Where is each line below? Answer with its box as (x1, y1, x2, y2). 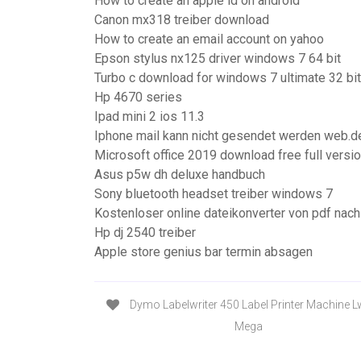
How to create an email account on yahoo (94, 31, 324, 47)
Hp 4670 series (94, 89, 182, 105)
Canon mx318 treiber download (94, 12, 269, 27)
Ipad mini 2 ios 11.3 (94, 109, 205, 124)
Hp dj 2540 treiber (94, 225, 196, 240)
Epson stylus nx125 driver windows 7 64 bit (94, 51, 341, 66)
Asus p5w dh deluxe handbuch (94, 167, 265, 182)
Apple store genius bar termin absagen (94, 244, 313, 259)
